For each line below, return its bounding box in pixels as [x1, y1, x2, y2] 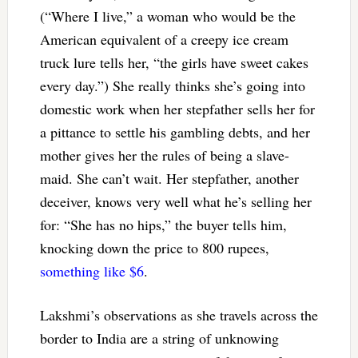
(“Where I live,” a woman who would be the [39, 6, 296, 26]
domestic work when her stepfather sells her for [39, 98, 315, 118]
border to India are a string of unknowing [39, 328, 279, 348]
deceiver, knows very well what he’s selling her [39, 191, 312, 211]
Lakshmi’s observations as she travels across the [39, 304, 318, 324]
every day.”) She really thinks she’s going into [39, 75, 305, 95]
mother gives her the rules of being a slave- [39, 145, 289, 165]
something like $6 [39, 261, 144, 280]
